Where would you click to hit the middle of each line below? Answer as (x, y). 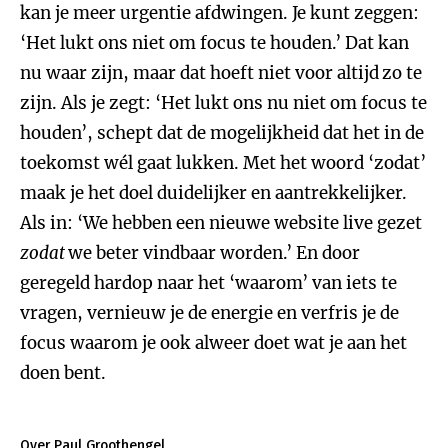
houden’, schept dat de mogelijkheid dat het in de (222, 133)
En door (328, 253)
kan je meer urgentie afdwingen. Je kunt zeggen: (219, 13)
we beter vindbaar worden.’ (180, 253)
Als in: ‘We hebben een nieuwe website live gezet (221, 223)
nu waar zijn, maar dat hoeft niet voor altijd (199, 73)
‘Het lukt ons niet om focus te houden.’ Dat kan (214, 43)
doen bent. (63, 373)
